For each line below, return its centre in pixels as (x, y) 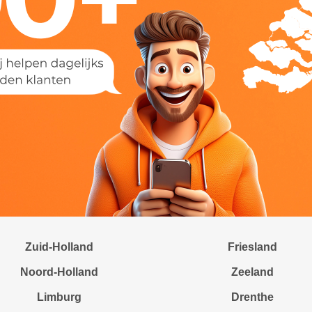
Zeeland (253, 272)
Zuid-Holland (60, 247)
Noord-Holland (60, 272)
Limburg (60, 297)
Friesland (253, 247)
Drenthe (253, 297)
